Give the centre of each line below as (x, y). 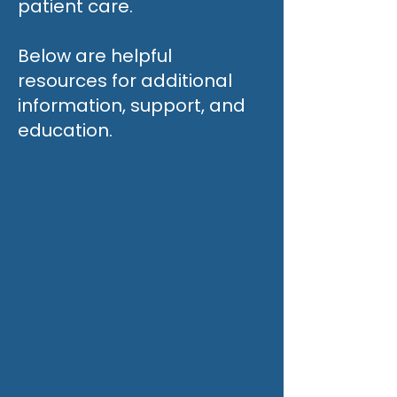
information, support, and (132, 105)
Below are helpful (95, 56)
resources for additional (125, 81)
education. (65, 130)
